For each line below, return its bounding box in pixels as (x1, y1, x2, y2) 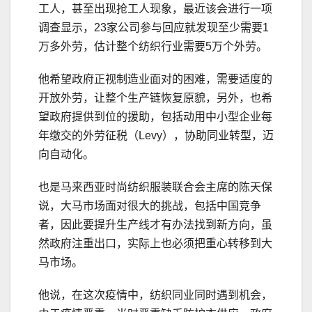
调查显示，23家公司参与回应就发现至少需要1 (38, 21, 269, 33)
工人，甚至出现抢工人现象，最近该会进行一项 (38, 2, 272, 15)
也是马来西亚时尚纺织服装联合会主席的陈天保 (38, 180, 272, 193)
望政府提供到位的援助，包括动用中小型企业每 (38, 110, 272, 123)
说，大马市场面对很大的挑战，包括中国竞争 (38, 199, 261, 212)
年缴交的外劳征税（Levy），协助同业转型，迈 (38, 129, 274, 141)
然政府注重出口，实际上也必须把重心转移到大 (38, 237, 272, 249)
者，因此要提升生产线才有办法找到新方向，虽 (38, 218, 272, 231)
